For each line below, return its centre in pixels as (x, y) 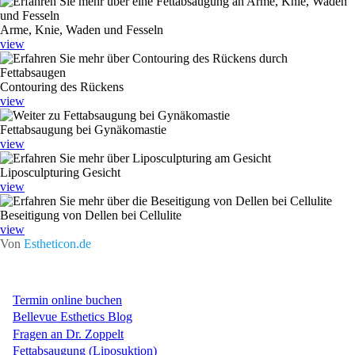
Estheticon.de (57, 243)
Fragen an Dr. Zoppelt (68, 334)
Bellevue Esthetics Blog (73, 317)
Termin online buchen (67, 300)
